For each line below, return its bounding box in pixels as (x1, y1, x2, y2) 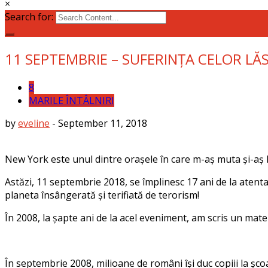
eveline (18, 116, 50, 130)
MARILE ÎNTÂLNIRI (29, 93, 114, 107)
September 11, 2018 (58, 116, 147, 130)
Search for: (5, 10, 53, 23)
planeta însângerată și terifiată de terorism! (5, 188, 199, 202)
